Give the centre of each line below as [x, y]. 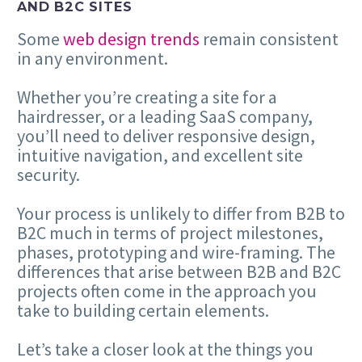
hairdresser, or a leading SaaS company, [165, 117]
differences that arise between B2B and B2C [179, 272]
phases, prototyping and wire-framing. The [176, 253]
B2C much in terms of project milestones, [170, 233]
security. [48, 175]
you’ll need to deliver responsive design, [166, 136]
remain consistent [269, 38]
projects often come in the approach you [167, 291]
